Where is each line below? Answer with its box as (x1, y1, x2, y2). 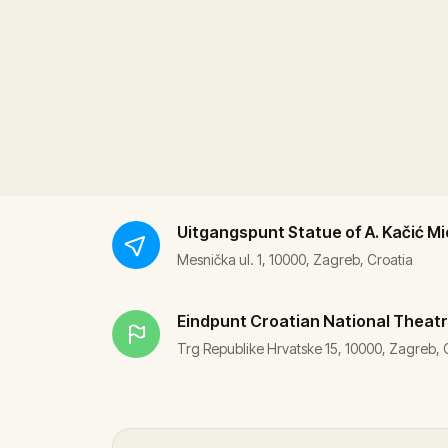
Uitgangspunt (177, 221, 285, 242)
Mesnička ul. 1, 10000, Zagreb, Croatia (177, 250, 413, 268)
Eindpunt (177, 310, 247, 331)
